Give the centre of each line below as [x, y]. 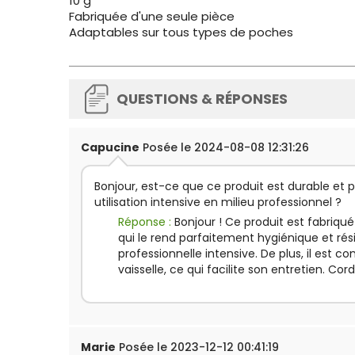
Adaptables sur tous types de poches [181, 32]
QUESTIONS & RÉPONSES [202, 99]
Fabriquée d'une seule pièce [152, 16]
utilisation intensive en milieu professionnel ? [218, 202]
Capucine [110, 147]
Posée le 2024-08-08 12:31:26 [224, 147]
